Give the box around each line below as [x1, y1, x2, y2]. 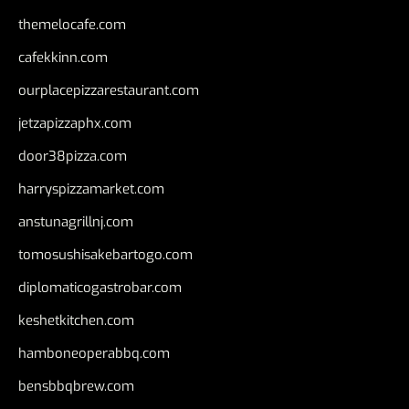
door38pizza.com [18, 147, 127, 165]
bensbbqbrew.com [18, 377, 134, 395]
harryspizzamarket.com [18, 180, 164, 198]
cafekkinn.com [18, 48, 108, 67]
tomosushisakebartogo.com [18, 246, 193, 264]
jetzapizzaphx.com [18, 114, 131, 132]
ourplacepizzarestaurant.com [18, 81, 199, 100]
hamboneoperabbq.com [18, 344, 170, 362]
